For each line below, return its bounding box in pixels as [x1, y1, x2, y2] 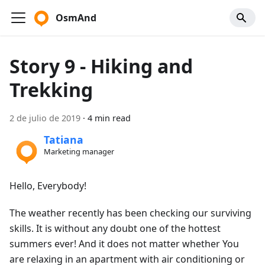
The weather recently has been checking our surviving [9, 206, 251, 219]
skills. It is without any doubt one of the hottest [9, 221, 221, 235]
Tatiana [43, 132, 83, 147]
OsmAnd [56, 11, 96, 24]
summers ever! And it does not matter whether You [9, 237, 239, 250]
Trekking [9, 77, 93, 102]
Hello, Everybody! [9, 179, 86, 192]
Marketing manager [43, 146, 114, 157]
